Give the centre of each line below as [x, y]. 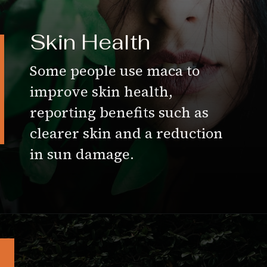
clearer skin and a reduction [127, 133]
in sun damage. [84, 154]
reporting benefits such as [119, 112]
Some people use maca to [115, 70]
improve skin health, [102, 91]
